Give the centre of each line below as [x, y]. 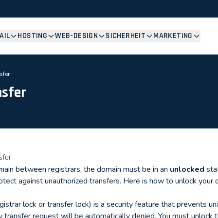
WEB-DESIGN [77, 36]
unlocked [187, 169]
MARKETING [173, 36]
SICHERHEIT [126, 36]
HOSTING [33, 36]
